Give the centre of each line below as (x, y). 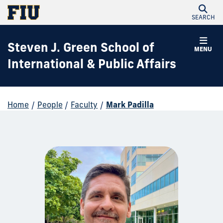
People (50, 105)
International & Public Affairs (92, 64)
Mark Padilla (130, 105)
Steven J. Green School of (81, 47)
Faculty (84, 105)
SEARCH (203, 17)
